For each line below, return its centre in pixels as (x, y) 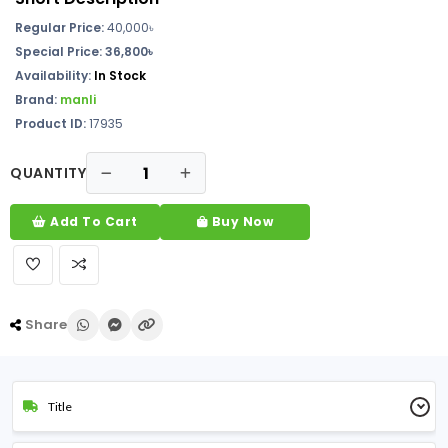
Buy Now (241, 221)
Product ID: (50, 123)
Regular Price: (59, 27)
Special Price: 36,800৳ (84, 51)
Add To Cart (92, 221)
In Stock (120, 75)
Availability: (53, 75)
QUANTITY (48, 173)
